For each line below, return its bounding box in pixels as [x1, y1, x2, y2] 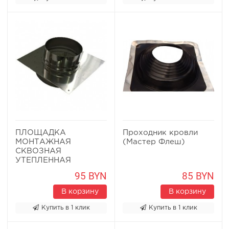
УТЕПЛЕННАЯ [15, 157, 71, 164]
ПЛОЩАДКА [15, 129, 66, 136]
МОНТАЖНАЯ [15, 139, 71, 145]
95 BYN [75, 170, 107, 182]
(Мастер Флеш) [123, 139, 185, 145]
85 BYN [182, 170, 214, 182]
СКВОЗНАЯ [15, 148, 61, 154]
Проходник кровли [123, 129, 198, 136]
